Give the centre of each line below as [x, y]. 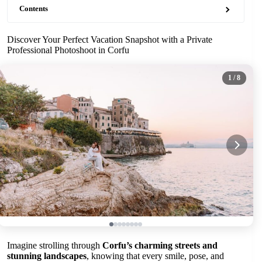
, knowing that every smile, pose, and [155, 256]
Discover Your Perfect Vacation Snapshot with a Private [110, 39]
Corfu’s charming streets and [160, 245]
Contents [34, 9]
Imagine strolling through [55, 245]
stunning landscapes [47, 256]
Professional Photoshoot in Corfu [68, 50]
